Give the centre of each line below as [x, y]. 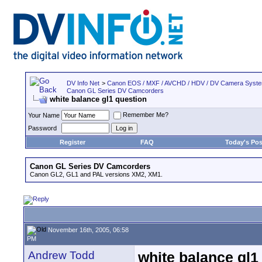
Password [42, 128]
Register [72, 142]
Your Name [44, 115]
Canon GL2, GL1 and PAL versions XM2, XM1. [96, 174]
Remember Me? [146, 115]
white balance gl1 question [98, 99]
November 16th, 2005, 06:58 [87, 230]
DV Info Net [83, 83]
